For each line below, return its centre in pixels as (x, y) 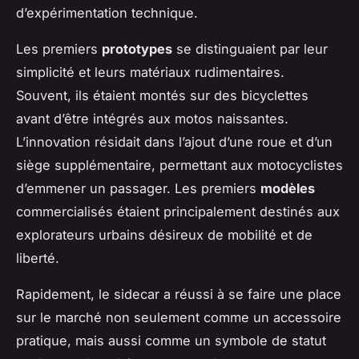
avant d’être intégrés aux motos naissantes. (152, 118)
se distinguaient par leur (250, 48)
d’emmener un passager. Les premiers (138, 188)
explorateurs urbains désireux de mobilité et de (164, 234)
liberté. (38, 258)
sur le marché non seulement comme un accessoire (179, 317)
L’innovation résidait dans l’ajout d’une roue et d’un (174, 141)
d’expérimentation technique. (107, 12)
